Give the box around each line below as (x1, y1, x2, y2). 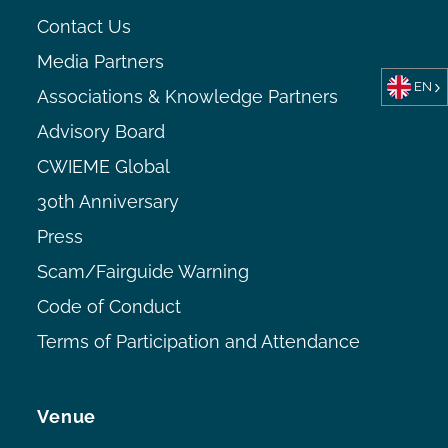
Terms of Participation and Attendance (37, 330, 361, 352)
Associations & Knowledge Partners (37, 85, 339, 107)
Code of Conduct (37, 295, 182, 317)
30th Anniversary (37, 190, 180, 212)
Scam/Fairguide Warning (37, 260, 250, 282)
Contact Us (37, 15, 132, 37)
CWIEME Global (37, 155, 171, 177)
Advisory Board (37, 120, 166, 142)
